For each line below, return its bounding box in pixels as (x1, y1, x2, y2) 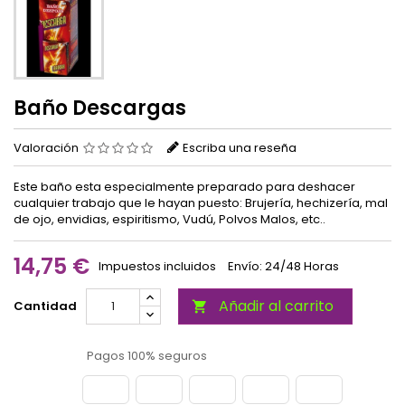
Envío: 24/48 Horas (228, 258, 339, 276)
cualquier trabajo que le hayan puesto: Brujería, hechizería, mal (14, 194, 388, 212)
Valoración (14, 139, 81, 157)
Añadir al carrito (219, 296, 334, 317)
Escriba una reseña (183, 139, 297, 157)
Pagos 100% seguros (84, 347, 207, 365)
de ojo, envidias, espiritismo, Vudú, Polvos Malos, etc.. (14, 211, 328, 229)
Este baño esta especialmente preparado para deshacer (14, 178, 355, 196)
